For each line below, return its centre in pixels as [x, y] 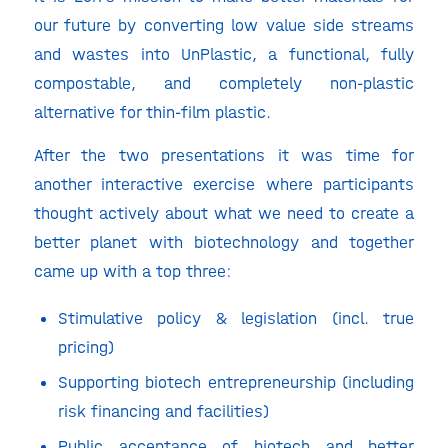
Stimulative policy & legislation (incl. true [236, 317]
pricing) [88, 346]
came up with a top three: [137, 271]
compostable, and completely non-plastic [224, 82]
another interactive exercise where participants [224, 184]
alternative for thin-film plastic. [157, 111]
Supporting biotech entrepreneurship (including [236, 381]
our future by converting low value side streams [224, 24]
